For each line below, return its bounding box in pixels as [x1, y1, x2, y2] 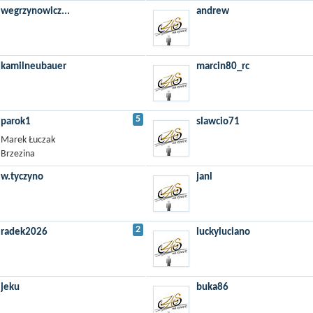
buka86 [196, 282, 228, 293]
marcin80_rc [196, 61, 249, 72]
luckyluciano [196, 226, 250, 238]
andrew [196, 6, 229, 17]
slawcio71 [196, 116, 240, 127]
